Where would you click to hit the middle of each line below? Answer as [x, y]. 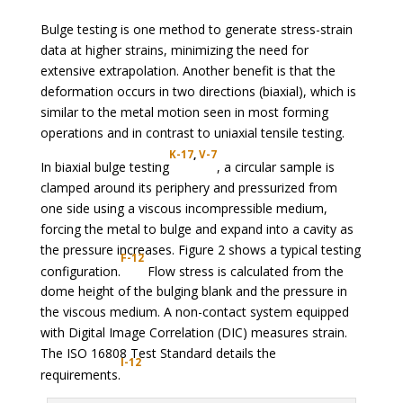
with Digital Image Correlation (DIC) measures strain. [193, 333]
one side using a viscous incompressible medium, [184, 208]
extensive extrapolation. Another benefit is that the [188, 71]
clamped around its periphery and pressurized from [188, 187]
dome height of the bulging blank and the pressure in [193, 291]
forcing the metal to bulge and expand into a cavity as [197, 228]
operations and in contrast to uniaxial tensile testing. [192, 133]
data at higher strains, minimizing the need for [174, 50]
